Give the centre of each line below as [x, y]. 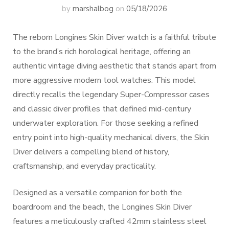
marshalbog [93, 9]
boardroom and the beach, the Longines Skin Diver [102, 207]
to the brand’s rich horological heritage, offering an [102, 52]
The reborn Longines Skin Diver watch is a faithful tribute [114, 37]
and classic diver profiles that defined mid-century [102, 109]
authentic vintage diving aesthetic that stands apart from [114, 66]
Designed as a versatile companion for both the [97, 193]
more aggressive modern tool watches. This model [104, 80]
